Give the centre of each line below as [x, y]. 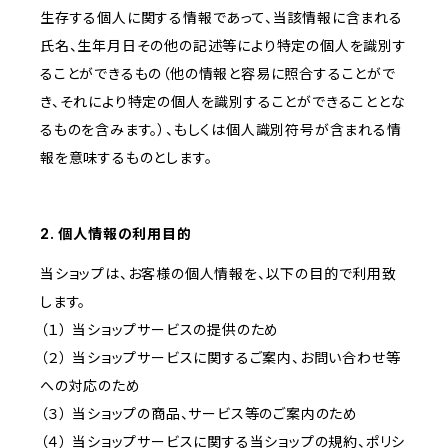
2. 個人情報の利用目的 [116, 234]
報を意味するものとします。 [126, 158]
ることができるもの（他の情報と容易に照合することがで [218, 74]
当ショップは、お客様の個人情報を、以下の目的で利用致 [218, 274]
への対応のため [90, 386]
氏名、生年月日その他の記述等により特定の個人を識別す [223, 46]
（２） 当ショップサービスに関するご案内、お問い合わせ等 [220, 358]
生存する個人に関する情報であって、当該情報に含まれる [221, 18]
